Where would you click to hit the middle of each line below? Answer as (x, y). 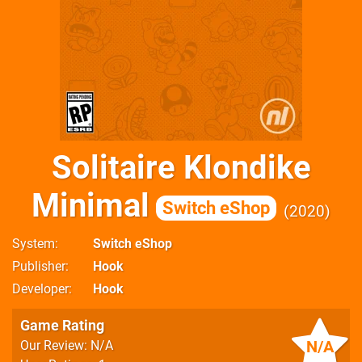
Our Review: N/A (67, 345)
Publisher (39, 266)
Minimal (90, 206)
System (34, 244)
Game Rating (62, 325)
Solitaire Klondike (181, 168)
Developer (40, 289)
